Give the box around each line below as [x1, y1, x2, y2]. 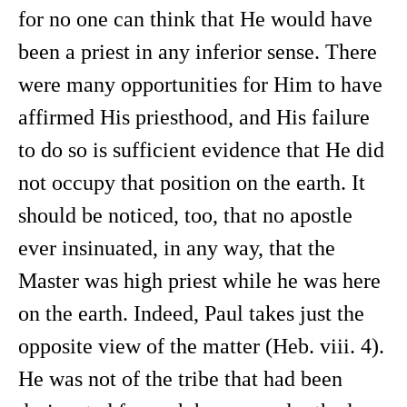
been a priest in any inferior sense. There [18, 40, 377, 64]
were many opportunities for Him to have [18, 73, 382, 96]
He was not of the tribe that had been [18, 367, 342, 391]
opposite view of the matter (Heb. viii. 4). [18, 334, 384, 358]
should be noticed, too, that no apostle [18, 203, 352, 227]
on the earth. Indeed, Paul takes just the [18, 302, 364, 325]
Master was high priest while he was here [18, 269, 381, 293]
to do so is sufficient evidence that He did [18, 138, 384, 162]
